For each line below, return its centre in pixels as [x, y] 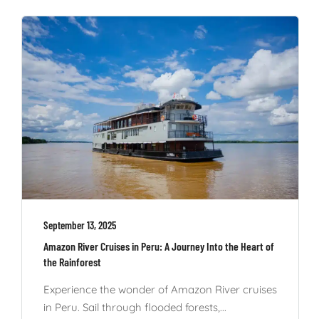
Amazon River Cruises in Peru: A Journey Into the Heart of [159, 246]
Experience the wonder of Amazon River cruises [160, 290]
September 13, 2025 [80, 225]
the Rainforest [72, 262]
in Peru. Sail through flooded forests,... [135, 308]
